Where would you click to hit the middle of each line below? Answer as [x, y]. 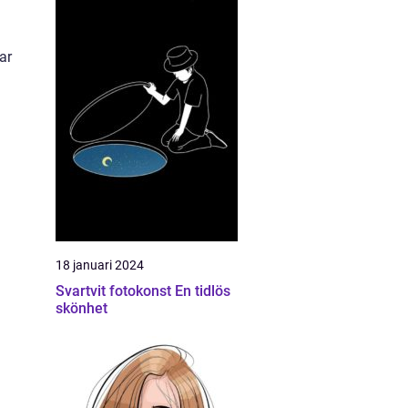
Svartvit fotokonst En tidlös [115, 291]
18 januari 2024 [100, 265]
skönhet [82, 308]
